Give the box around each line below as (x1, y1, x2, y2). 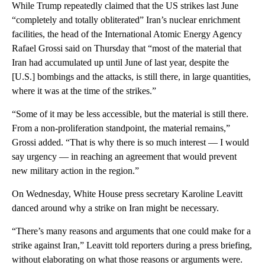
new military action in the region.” (12, 166, 139, 176)
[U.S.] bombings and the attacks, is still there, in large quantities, (12, 72, 251, 82)
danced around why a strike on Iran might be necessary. (12, 203, 219, 214)
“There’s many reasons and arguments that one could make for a (12, 226, 251, 237)
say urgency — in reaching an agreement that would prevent (12, 151, 237, 162)
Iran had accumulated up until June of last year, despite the (12, 57, 229, 68)
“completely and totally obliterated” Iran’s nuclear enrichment (12, 15, 240, 25)
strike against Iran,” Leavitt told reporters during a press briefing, (12, 240, 252, 251)
